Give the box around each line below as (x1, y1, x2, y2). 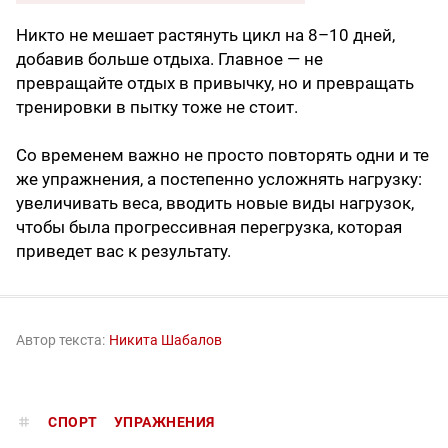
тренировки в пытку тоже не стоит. (16, 97, 298, 118)
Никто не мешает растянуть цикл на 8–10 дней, (16, 25, 395, 46)
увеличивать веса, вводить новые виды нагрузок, (16, 193, 414, 214)
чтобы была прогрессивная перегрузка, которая (16, 217, 402, 238)
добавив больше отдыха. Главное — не (16, 49, 323, 70)
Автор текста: (16, 332, 105, 349)
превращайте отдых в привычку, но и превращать (16, 73, 414, 94)
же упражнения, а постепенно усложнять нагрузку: (16, 169, 422, 190)
